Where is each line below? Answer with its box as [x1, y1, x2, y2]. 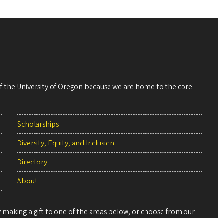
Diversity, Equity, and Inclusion [17, 138, 114, 149]
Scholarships [17, 119, 59, 130]
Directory [17, 157, 47, 168]
